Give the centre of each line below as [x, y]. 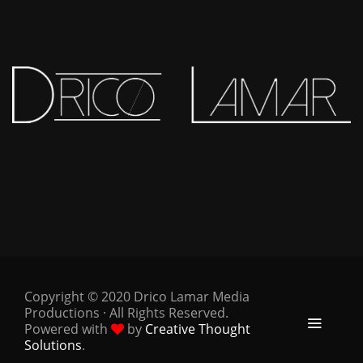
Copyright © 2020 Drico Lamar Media [137, 297]
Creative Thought [198, 329]
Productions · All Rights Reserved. [126, 313]
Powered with [68, 329]
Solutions [53, 346]
